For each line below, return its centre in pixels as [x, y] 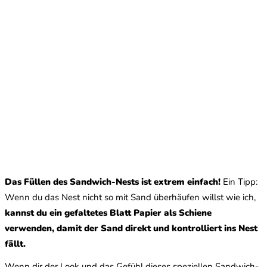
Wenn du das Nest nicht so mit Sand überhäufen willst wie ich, [130, 197]
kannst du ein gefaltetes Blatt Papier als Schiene [108, 212]
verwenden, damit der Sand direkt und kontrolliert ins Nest [131, 228]
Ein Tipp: [239, 181]
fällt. [15, 243]
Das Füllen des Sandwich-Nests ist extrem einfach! [113, 181]
